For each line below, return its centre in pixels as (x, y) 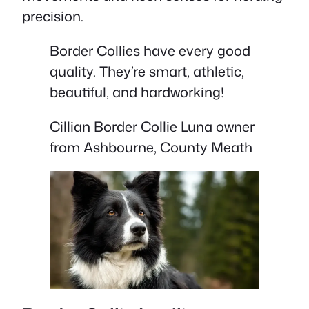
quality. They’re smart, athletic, (147, 71)
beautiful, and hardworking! (137, 92)
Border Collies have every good (150, 51)
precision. (53, 16)
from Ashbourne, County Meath (151, 147)
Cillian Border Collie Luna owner (152, 127)
